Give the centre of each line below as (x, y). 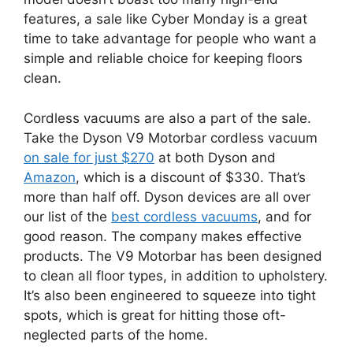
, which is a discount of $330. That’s (191, 177)
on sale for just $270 (89, 157)
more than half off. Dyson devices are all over (167, 197)
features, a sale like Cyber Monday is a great (165, 19)
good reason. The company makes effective (163, 236)
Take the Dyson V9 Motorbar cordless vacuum (171, 137)
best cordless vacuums (184, 216)
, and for (284, 216)
